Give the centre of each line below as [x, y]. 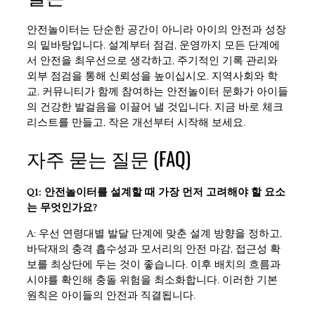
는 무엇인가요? [62, 208]
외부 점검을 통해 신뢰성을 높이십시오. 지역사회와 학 [152, 77]
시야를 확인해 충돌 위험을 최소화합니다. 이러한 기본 [152, 280]
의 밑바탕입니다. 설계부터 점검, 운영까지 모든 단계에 [153, 46]
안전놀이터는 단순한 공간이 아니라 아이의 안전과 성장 [156, 30]
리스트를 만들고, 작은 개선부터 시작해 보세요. [136, 123]
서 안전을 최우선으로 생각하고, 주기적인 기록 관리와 [152, 61]
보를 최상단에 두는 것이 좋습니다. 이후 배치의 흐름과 [154, 264]
